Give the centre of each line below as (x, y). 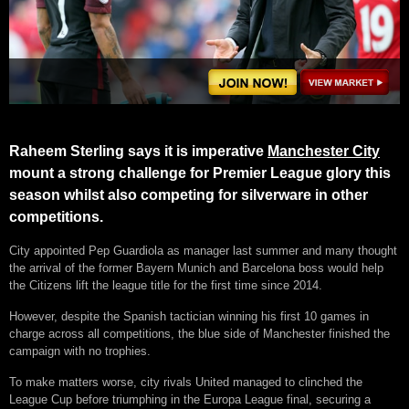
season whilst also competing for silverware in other (189, 194)
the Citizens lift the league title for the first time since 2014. (166, 285)
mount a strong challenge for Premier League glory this (200, 173)
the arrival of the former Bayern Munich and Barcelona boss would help (196, 267)
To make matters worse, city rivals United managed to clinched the (186, 382)
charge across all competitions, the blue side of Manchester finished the (199, 333)
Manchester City (324, 151)
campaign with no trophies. (80, 351)
